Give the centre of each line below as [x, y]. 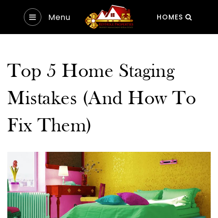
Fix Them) [50, 127]
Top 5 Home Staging [91, 72]
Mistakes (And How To [102, 99]
